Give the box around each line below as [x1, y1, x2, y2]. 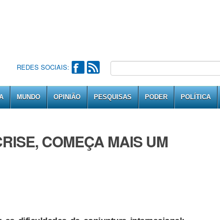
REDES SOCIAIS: [16, 62, 69, 72]
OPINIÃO [54, 93, 81, 101]
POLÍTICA [181, 93, 211, 101]
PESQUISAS [94, 93, 132, 101]
